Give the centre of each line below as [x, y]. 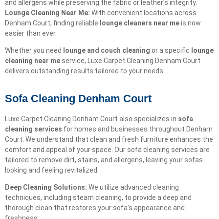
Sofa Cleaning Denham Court [78, 98]
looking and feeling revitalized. [52, 170]
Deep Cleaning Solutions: [46, 187]
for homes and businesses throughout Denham [137, 129]
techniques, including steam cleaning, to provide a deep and [98, 197]
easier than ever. [31, 33]
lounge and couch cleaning [107, 51]
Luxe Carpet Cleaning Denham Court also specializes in [91, 119]
